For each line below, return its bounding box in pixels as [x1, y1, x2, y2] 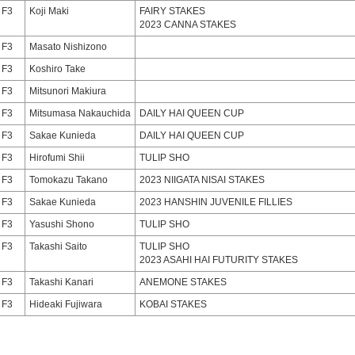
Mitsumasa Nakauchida [29, 108, 131, 119]
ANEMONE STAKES [139, 277, 227, 288]
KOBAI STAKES [139, 299, 207, 310]
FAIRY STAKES [139, 6, 205, 17]
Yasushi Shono [29, 219, 94, 230]
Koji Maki [29, 6, 69, 17]
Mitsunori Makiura [29, 86, 106, 97]
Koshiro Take [29, 63, 86, 74]
